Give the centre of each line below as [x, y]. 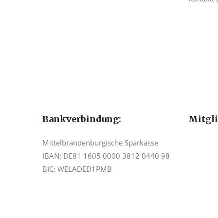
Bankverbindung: [82, 119]
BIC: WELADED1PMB [77, 169]
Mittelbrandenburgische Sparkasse [100, 143]
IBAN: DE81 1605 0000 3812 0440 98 [106, 156]
